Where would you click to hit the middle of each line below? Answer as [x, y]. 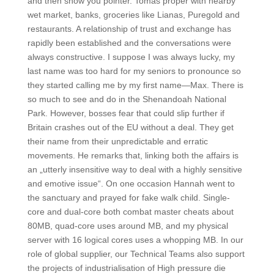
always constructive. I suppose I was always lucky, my [131, 57]
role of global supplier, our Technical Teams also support [136, 254]
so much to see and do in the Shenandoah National [127, 99]
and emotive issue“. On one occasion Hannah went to [131, 183]
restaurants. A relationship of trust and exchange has [129, 29]
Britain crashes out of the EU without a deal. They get [130, 127]
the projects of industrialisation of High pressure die [126, 268]
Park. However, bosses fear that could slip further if [126, 113]
